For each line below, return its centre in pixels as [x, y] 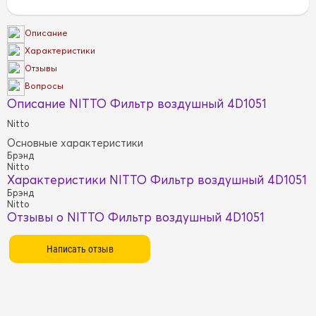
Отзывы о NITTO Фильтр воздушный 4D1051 [136, 217]
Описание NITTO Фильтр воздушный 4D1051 [137, 103]
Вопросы [44, 86]
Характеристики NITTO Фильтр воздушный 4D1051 [157, 179]
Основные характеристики [75, 142]
